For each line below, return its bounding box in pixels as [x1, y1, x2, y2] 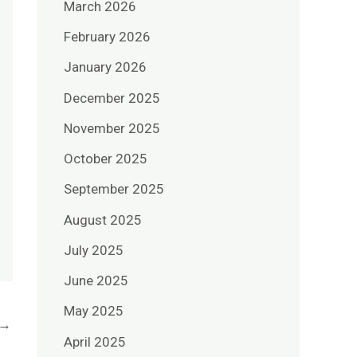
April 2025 [64, 333, 126, 350]
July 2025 [64, 241, 124, 258]
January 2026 [64, 59, 147, 76]
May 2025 [64, 303, 124, 320]
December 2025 [64, 89, 160, 106]
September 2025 [64, 181, 164, 198]
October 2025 [64, 151, 147, 167]
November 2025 [64, 120, 160, 136]
